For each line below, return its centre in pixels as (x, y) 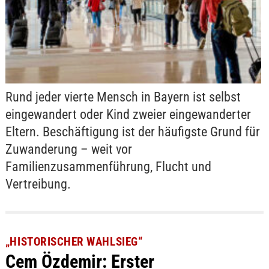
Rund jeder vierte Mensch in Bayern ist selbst (123, 97)
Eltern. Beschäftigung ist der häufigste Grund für (132, 131)
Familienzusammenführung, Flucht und (108, 166)
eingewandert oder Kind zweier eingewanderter (128, 114)
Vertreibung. (38, 184)
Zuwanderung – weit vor (68, 149)
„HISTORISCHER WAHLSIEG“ (74, 242)
